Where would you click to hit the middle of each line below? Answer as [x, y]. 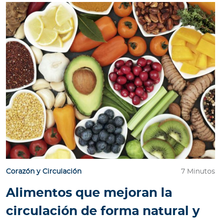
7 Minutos [198, 172]
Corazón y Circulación [44, 172]
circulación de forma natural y [103, 212]
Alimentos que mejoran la [89, 193]
